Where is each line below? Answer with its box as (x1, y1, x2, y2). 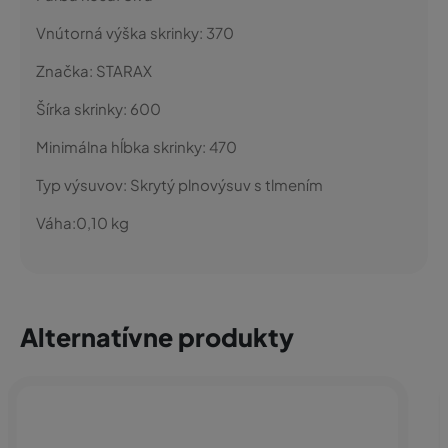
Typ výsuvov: (36, 175, 130, 194)
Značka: (36, 61, 96, 80)
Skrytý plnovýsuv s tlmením (130, 175, 323, 194)
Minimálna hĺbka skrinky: (36, 137, 209, 156)
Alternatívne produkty (20, 321, 294, 353)
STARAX (96, 61, 152, 80)
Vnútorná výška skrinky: (36, 23, 206, 42)
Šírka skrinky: (36, 99, 130, 118)
